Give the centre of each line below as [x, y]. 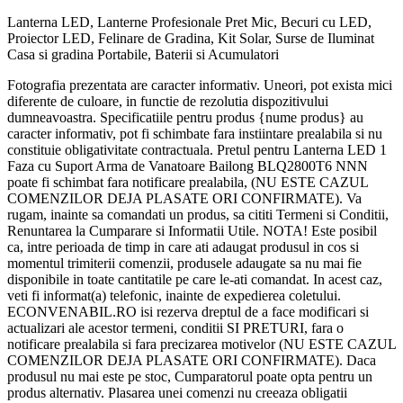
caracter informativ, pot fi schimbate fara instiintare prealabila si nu [195, 134]
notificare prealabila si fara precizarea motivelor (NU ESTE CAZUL [201, 345]
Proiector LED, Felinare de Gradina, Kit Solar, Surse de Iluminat [191, 39]
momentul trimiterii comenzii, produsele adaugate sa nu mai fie [184, 264]
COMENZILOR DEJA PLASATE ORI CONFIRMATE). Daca [192, 361]
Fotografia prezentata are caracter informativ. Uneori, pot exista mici [200, 85]
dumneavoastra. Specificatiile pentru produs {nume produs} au [185, 118]
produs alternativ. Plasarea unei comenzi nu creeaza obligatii [177, 393]
